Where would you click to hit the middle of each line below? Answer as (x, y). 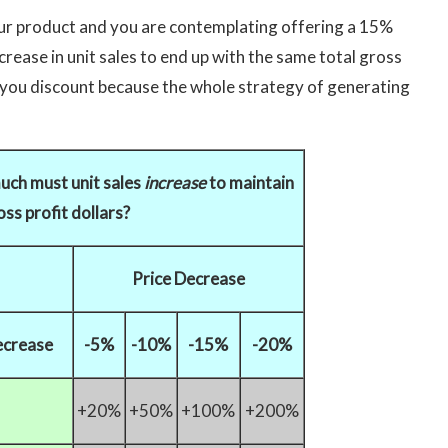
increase (174, 183)
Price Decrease (188, 279)
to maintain (249, 183)
